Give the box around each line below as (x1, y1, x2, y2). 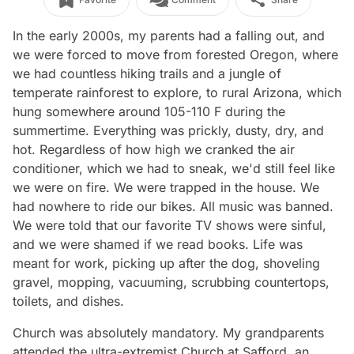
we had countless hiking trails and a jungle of (13, 66, 281, 81)
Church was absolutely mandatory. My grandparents (13, 325, 324, 341)
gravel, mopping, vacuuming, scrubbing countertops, (13, 274, 330, 290)
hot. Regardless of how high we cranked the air (13, 141, 295, 157)
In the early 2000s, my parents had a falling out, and (13, 28, 325, 43)
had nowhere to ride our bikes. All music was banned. (13, 198, 333, 214)
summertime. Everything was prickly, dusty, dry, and (13, 122, 324, 138)
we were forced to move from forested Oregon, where (13, 47, 338, 62)
